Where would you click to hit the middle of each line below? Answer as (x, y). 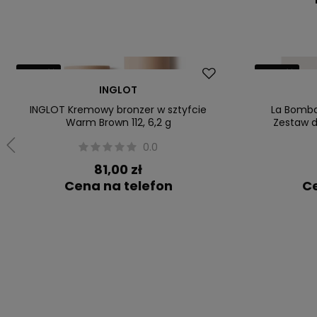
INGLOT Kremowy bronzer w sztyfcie (119, 110)
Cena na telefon (118, 186)
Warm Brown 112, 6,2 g (118, 122)
